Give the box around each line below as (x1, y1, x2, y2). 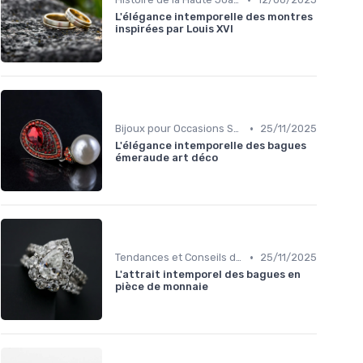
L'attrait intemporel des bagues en (115, 268, 301, 281)
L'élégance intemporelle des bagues (115, 139, 306, 152)
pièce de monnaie (115, 280, 208, 293)
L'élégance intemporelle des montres (115, 11, 313, 23)
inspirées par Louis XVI (115, 23, 233, 36)
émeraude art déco (115, 152, 218, 164)
